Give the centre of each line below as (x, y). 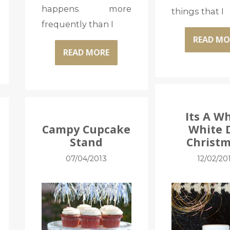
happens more (86, 8)
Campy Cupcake (87, 129)
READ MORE (87, 53)
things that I (197, 11)
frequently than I (77, 24)
